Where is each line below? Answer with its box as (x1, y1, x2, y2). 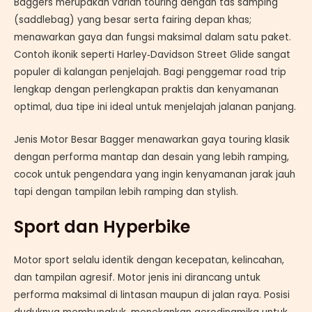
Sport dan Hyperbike (14, 214, 190, 238)
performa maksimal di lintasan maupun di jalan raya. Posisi (14, 288, 290, 302)
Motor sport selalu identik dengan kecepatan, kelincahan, (14, 253, 284, 267)
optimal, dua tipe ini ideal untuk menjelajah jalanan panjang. (14, 100, 296, 114)
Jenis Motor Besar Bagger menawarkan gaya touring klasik (14, 132, 290, 146)
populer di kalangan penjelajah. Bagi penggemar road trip (14, 65, 286, 79)
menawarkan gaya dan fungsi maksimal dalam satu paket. (14, 30, 291, 44)
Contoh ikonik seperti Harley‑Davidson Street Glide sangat (14, 47, 290, 61)
